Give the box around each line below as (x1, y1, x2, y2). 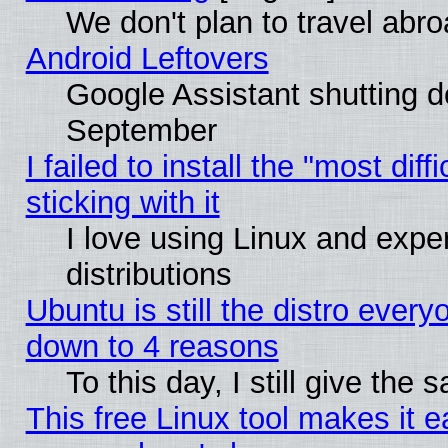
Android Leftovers (25, 40, 269, 76)
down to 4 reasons (25, 328, 279, 364)
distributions (65, 256, 232, 292)
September (65, 112, 217, 148)
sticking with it (25, 184, 220, 220)
